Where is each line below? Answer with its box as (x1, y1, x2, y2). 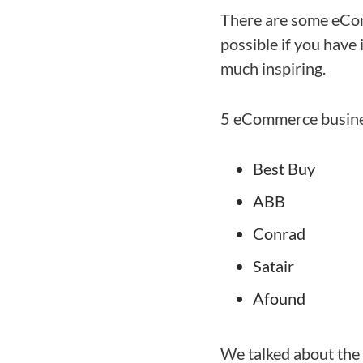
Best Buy (253, 158, 315, 178)
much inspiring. (220, 58, 326, 78)
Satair (253, 255, 294, 275)
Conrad (253, 223, 305, 243)
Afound (253, 288, 305, 308)
